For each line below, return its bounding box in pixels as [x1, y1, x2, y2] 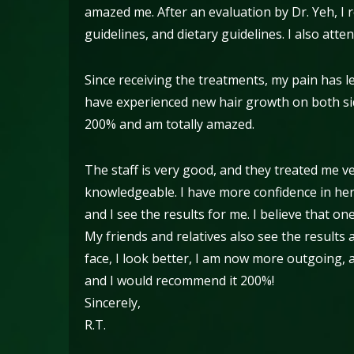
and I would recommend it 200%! [85, 272, 274, 289]
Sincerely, [85, 294, 141, 311]
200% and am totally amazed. [85, 115, 254, 133]
